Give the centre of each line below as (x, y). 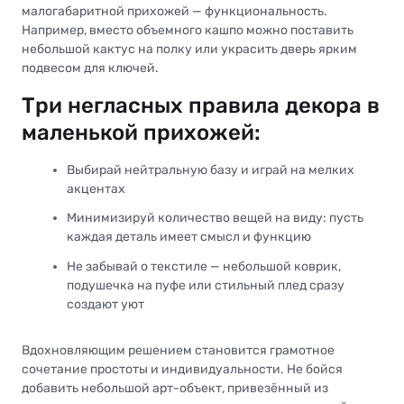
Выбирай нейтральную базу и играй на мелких (211, 170)
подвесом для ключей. (90, 69)
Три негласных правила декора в (201, 106)
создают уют (106, 304)
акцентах (96, 189)
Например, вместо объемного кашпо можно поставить (188, 31)
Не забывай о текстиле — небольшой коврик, (204, 266)
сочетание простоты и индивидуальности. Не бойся (182, 369)
